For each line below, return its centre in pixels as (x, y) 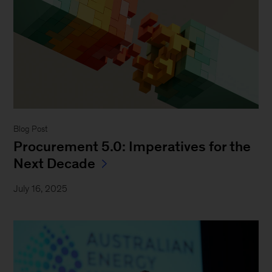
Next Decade (55, 164)
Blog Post (31, 129)
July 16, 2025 (41, 189)
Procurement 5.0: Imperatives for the (132, 147)
